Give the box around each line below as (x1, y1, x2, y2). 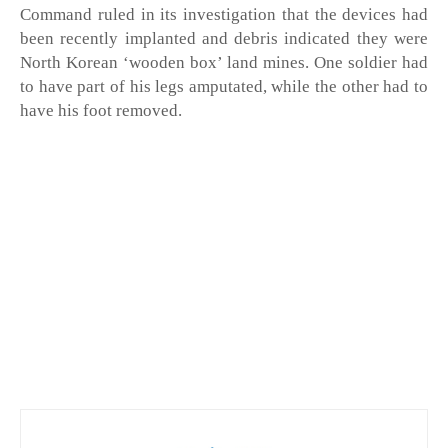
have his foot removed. (20, 101, 186, 121)
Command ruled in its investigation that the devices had (20, 5, 428, 25)
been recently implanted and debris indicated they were (20, 29, 428, 49)
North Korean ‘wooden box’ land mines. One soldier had (20, 53, 428, 73)
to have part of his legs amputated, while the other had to (20, 77, 428, 97)
